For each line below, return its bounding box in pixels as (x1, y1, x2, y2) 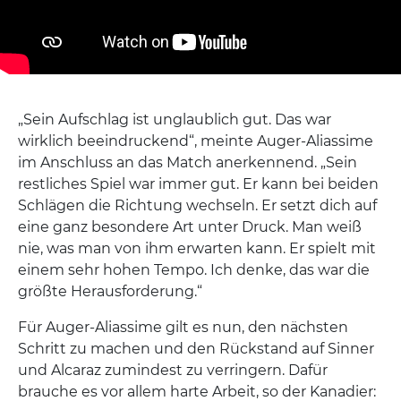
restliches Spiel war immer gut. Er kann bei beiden (18, 175, 379, 192)
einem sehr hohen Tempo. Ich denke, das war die (18, 261, 370, 278)
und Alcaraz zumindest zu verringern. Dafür (18, 362, 328, 379)
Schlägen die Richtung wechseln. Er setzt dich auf (18, 197, 377, 214)
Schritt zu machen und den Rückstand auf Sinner (18, 340, 374, 357)
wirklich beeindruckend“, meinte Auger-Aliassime (18, 132, 373, 149)
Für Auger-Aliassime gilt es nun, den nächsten (18, 319, 348, 336)
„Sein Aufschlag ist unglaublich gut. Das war (18, 111, 331, 128)
